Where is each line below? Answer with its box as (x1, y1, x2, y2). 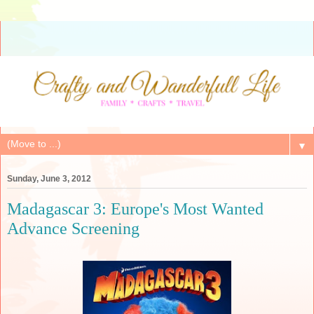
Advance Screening (7, 218, 139, 238)
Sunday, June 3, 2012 (7, 173, 91, 184)
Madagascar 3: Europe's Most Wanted (7, 198, 264, 218)
